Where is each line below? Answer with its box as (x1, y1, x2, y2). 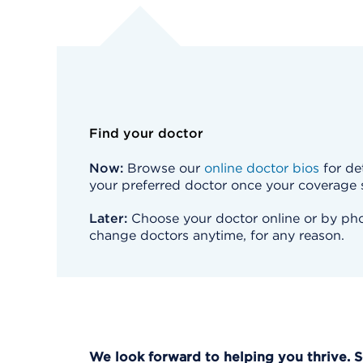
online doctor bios (204, 160, 319, 176)
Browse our (123, 160, 204, 176)
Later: (89, 211, 127, 226)
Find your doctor (89, 126, 203, 141)
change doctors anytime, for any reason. (89, 228, 344, 243)
